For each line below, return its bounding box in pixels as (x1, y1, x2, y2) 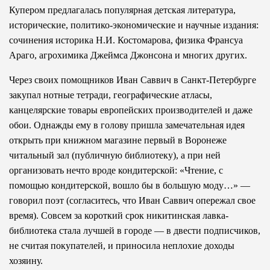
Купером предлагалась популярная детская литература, (9, 4, 236, 15)
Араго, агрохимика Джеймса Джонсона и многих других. (9, 49, 247, 60)
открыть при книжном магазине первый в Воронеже (9, 134, 227, 145)
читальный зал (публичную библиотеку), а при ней (9, 149, 221, 160)
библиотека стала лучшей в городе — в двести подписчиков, (9, 225, 260, 236)
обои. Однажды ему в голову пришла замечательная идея (9, 119, 245, 130)
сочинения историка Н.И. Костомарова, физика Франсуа (9, 34, 243, 45)
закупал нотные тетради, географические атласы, (9, 89, 212, 100)
